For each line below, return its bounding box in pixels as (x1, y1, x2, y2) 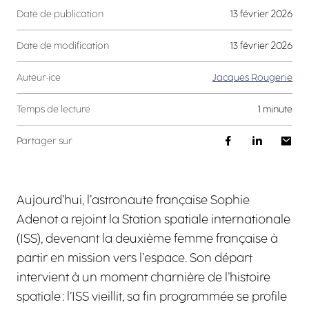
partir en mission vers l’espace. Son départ (17, 250, 252, 266)
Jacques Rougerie (212, 72, 292, 83)
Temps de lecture (21, 103, 90, 115)
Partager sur (17, 135, 72, 147)
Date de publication (17, 8, 103, 20)
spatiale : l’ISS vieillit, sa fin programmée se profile (17, 289, 287, 304)
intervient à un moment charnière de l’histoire (17, 270, 270, 285)
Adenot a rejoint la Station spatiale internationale (17, 212, 290, 227)
